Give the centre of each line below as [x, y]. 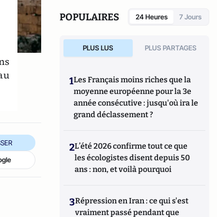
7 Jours [190, 17]
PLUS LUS [98, 48]
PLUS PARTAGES [171, 48]
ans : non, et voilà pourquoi [123, 169]
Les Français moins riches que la [132, 80]
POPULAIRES [90, 17]
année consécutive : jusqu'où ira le [136, 103]
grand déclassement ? [114, 115]
